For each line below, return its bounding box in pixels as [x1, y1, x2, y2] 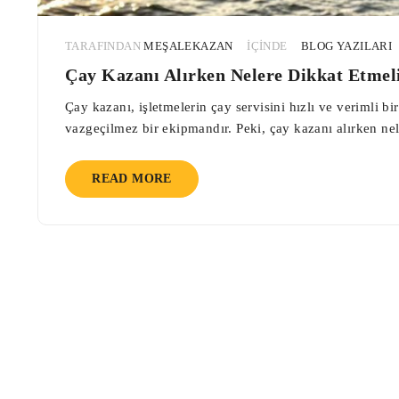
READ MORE [92, 172, 172, 186]
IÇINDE [247, 40, 288, 53]
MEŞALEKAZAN [143, 40, 233, 53]
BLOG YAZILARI [301, 40, 393, 53]
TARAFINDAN [65, 40, 142, 53]
